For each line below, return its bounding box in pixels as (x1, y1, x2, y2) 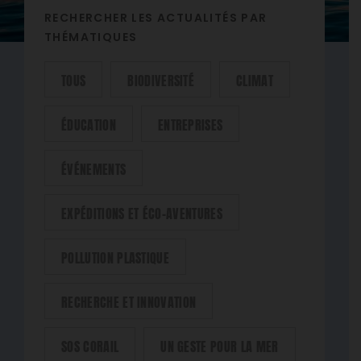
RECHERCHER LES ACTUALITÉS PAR (44, 10, 268, 28)
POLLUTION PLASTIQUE (61, 245, 170, 268)
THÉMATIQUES (44, 29, 138, 48)
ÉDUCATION (61, 112, 116, 135)
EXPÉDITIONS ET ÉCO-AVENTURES (61, 201, 222, 223)
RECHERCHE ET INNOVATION (61, 289, 197, 312)
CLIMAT (236, 68, 274, 90)
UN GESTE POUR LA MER (160, 334, 279, 356)
